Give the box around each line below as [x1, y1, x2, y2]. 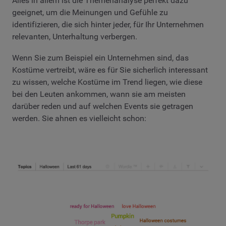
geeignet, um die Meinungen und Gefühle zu [12, 8, 168, 18]
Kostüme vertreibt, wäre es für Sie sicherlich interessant [12, 65, 208, 75]
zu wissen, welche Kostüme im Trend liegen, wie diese [12, 77, 202, 87]
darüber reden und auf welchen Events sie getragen [12, 101, 193, 111]
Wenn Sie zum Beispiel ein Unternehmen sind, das [12, 52, 189, 63]
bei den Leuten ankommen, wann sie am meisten [12, 89, 186, 99]
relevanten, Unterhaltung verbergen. [12, 32, 137, 42]
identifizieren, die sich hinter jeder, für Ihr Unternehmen [12, 20, 204, 30]
